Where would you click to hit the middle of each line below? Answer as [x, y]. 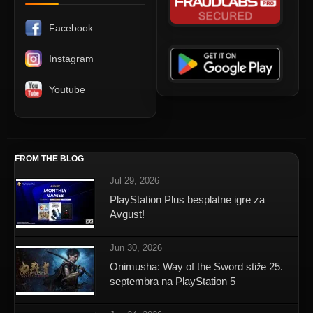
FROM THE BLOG [49, 159]
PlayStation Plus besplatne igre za [187, 200]
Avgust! [127, 214]
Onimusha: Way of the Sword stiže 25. [196, 267]
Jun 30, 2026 [136, 248]
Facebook [71, 28]
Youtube [67, 90]
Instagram [71, 59]
